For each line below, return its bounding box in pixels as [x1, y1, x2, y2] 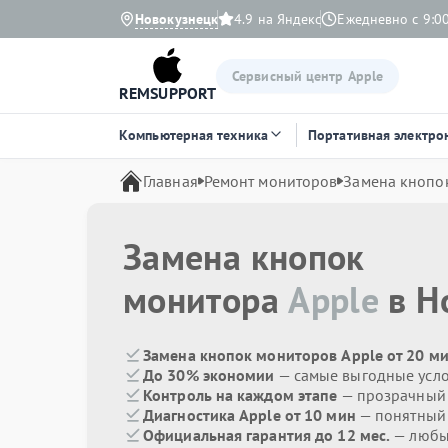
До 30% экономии [143, 365, 275, 385]
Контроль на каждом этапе [143, 385, 338, 405]
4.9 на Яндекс [234, 10, 322, 28]
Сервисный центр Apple [232, 66, 384, 85]
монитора [123, 276, 289, 323]
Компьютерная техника [119, 126, 268, 144]
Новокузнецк [135, 10, 219, 28]
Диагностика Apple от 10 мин [143, 405, 356, 425]
